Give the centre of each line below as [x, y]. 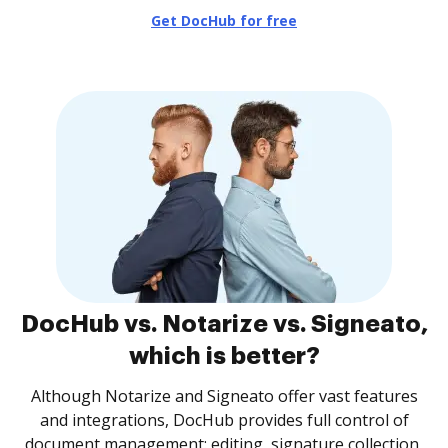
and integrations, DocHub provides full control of [224, 420]
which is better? [224, 356]
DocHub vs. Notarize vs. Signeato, [224, 324]
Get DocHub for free [224, 20]
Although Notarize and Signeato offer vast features [224, 396]
